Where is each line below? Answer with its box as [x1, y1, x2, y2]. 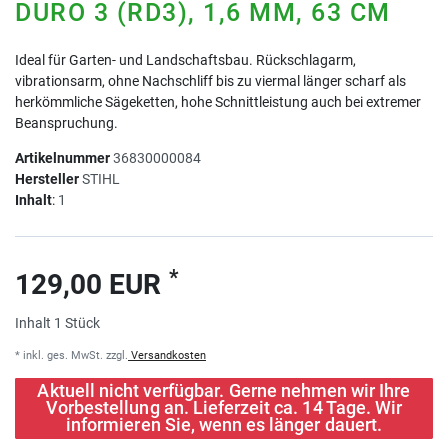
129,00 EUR [15, 268, 169, 302]
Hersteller [15, 171, 79, 188]
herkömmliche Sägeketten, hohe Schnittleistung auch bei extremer [15, 94, 421, 111]
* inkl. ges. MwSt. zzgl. [15, 349, 128, 363]
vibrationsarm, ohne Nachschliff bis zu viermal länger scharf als [15, 73, 406, 90]
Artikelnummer [15, 150, 113, 167]
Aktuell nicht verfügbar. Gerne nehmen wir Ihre [37, 381, 411, 402]
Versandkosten [128, 349, 206, 363]
